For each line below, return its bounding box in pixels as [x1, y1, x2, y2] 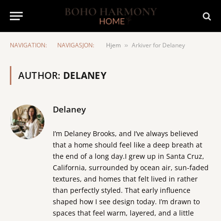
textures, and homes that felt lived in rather [53, 174, 198, 184]
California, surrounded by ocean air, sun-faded [53, 163, 209, 172]
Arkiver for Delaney [132, 41, 185, 49]
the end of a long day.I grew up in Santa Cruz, [53, 151, 204, 161]
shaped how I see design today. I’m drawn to [53, 197, 200, 206]
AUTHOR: [18, 69, 63, 82]
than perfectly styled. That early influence [53, 185, 190, 195]
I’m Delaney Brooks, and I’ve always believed [53, 129, 198, 138]
